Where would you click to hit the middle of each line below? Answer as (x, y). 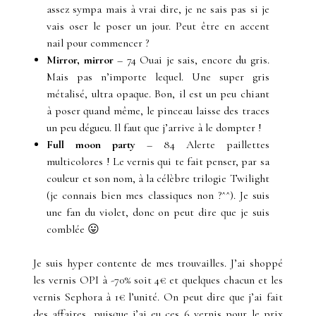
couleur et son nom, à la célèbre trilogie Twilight (158, 179)
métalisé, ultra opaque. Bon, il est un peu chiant (158, 94)
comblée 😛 (73, 230)
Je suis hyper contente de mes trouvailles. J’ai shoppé (158, 263)
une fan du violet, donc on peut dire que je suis (158, 213)
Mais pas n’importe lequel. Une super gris (158, 77)
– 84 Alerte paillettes (202, 145)
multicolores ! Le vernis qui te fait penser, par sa (158, 162)
